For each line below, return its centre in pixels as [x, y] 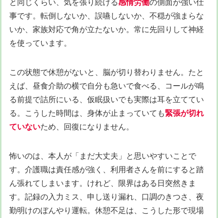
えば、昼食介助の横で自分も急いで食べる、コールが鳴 [107, 86]
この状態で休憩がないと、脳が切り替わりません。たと [107, 72]
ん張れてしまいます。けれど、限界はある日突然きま [103, 183]
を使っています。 [40, 43]
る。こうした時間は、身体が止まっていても [87, 113]
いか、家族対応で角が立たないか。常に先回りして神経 [107, 29]
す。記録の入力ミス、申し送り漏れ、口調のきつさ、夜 [107, 197]
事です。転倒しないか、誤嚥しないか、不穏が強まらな [107, 16]
